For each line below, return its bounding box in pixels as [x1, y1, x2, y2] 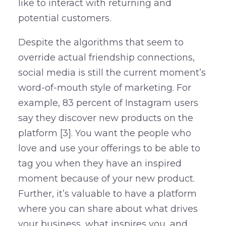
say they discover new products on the [18, 112, 193, 124]
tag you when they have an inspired [18, 157, 182, 169]
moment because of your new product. [18, 173, 195, 184]
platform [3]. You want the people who [18, 127, 191, 139]
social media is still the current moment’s [18, 67, 206, 78]
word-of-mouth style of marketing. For [18, 82, 191, 93]
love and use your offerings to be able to [18, 142, 200, 154]
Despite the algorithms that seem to [18, 36, 184, 48]
